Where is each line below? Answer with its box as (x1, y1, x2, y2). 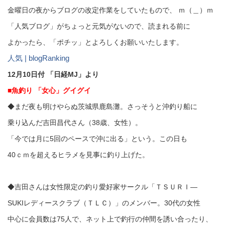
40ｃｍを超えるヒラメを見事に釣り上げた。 (8, 151, 149, 159)
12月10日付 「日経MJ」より (8, 70, 99, 78)
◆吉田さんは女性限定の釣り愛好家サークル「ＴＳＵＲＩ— (8, 183, 197, 191)
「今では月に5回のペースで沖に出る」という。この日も (8, 135, 187, 143)
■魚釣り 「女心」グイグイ (8, 86, 91, 94)
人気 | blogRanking (8, 54, 69, 62)
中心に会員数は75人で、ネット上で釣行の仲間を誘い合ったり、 (8, 215, 212, 223)
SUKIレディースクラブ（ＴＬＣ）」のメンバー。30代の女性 (8, 199, 200, 207)
